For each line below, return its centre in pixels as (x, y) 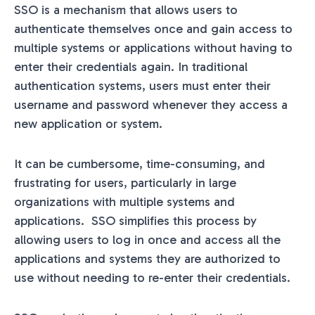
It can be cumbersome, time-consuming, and (140, 163)
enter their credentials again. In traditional (131, 66)
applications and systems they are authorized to (147, 258)
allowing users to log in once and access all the (147, 239)
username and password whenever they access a (151, 104)
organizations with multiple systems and (124, 201)
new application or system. (90, 123)
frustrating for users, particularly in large (125, 182)
